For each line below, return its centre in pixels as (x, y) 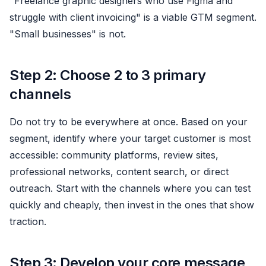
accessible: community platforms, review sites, (114, 155)
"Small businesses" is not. (68, 34)
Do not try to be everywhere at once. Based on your (129, 122)
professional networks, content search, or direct (119, 172)
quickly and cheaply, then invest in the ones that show (132, 205)
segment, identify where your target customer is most (130, 138)
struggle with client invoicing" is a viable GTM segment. (133, 17)
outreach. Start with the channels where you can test (130, 188)
